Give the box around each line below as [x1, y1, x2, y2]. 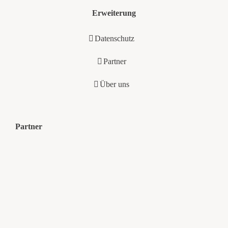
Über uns [100, 79, 129, 89]
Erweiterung [92, 8, 136, 17]
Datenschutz [95, 34, 134, 43]
